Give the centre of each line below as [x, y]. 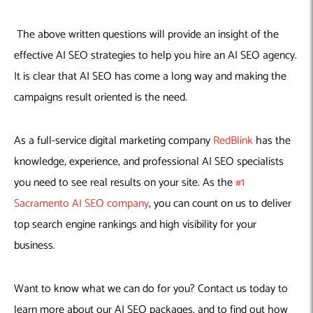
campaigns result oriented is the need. [102, 98]
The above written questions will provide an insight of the [146, 35]
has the [273, 141]
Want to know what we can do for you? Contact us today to [151, 289]
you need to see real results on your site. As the [125, 183]
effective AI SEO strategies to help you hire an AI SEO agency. [155, 56]
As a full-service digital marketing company [114, 141]
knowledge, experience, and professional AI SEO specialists [149, 162]
